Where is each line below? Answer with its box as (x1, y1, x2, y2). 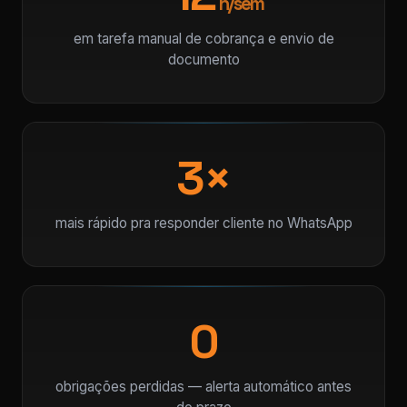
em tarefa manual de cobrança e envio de (73, 30, 334, 47)
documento (167, 51, 240, 68)
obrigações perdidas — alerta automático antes (55, 378, 352, 395)
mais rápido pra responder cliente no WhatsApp (55, 214, 352, 232)
